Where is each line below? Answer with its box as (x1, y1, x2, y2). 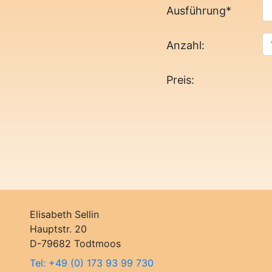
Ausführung (166, 4, 226, 17)
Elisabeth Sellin (30, 208, 99, 220)
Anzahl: (166, 38, 205, 52)
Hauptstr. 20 (30, 222, 87, 235)
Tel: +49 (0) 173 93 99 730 (30, 256, 154, 269)
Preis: (166, 73, 195, 86)
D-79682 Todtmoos (30, 237, 121, 250)
